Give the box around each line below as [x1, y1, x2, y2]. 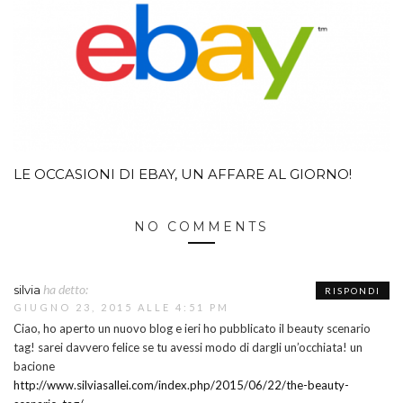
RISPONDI [325, 285, 381, 297]
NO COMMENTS [134, 219, 269, 236]
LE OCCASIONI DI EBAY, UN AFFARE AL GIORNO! [13, 166, 352, 184]
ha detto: [43, 282, 88, 298]
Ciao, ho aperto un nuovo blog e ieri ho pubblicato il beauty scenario [13, 321, 371, 336]
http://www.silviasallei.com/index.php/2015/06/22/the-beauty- [13, 378, 349, 393]
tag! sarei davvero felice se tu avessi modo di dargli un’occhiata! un [13, 340, 363, 355]
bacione [13, 359, 55, 374]
